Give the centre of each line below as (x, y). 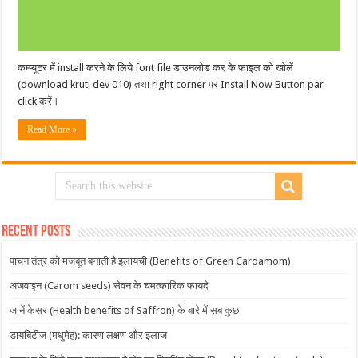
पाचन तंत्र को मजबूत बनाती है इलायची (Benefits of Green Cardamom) (151, 261)
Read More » (52, 129)
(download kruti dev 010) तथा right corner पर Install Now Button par (171, 84)
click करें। (39, 101)
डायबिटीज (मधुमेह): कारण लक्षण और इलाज (89, 335)
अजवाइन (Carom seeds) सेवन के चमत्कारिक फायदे (109, 285)
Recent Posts (36, 231)
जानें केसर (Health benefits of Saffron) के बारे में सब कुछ (125, 310)
